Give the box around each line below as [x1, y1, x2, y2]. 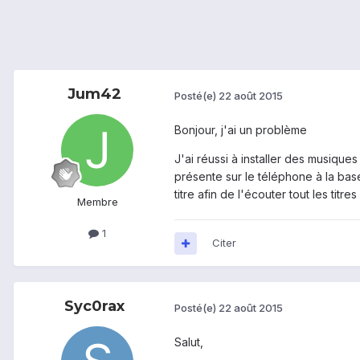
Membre [76, 195, 118, 209]
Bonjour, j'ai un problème [174, 123, 307, 137]
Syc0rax [63, 297, 125, 316]
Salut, [174, 335, 203, 350]
